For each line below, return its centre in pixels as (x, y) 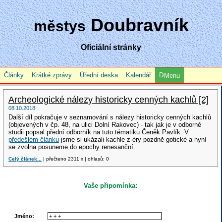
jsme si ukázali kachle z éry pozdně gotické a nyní (133, 139)
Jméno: (24, 216)
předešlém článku (34, 139)
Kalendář (139, 75)
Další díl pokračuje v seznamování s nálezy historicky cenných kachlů (110, 117)
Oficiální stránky (111, 47)
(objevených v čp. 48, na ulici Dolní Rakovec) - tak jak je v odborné (105, 125)
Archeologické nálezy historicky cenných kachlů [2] (109, 100)
